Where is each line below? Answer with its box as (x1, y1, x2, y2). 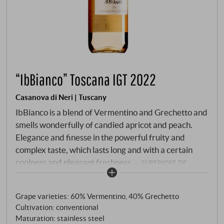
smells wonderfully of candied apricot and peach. (15, 119, 193, 130)
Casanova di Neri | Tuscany (15, 92, 107, 101)
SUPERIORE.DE (141, 159, 187, 167)
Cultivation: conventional (15, 202, 99, 212)
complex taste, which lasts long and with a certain (15, 144, 193, 155)
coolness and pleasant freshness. (15, 157, 135, 168)
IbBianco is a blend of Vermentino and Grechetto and (15, 107, 208, 118)
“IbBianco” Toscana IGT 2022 (15, 69, 156, 89)
